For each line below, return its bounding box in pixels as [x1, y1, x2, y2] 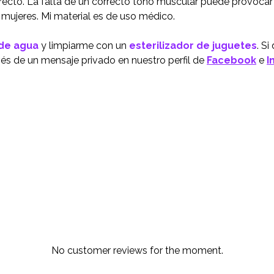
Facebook [207, 54, 256, 67]
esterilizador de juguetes [129, 40, 257, 52]
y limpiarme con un [39, 40, 129, 52]
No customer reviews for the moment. [51, 245, 223, 257]
